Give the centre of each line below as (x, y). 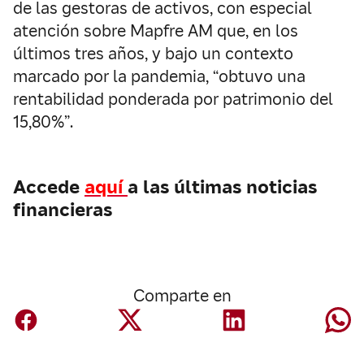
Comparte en (182, 296)
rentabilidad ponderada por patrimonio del (173, 99)
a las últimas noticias (222, 187)
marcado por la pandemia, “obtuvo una (159, 76)
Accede (49, 187)
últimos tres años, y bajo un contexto (153, 54)
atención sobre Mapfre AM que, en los (156, 31)
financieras (63, 210)
